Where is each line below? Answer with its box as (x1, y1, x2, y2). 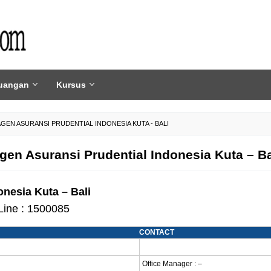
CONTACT (139, 228, 174, 237)
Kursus (56, 80, 86, 90)
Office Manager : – (142, 260, 202, 268)
